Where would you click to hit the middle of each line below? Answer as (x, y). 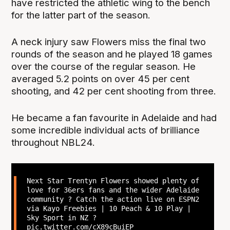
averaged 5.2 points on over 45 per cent (101, 79)
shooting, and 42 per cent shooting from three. (114, 91)
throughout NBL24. (53, 143)
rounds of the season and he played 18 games (112, 54)
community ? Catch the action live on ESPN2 (113, 199)
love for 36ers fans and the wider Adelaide (113, 190)
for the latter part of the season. (81, 15)
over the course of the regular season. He (104, 67)
